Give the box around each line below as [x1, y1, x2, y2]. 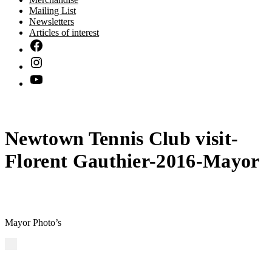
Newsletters [29, 16, 74, 27]
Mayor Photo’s [5, 217, 61, 228]
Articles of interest [29, 27, 99, 38]
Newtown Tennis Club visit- [5, 127, 239, 149]
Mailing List [29, 5, 76, 16]
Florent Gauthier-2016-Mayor [5, 149, 260, 172]
